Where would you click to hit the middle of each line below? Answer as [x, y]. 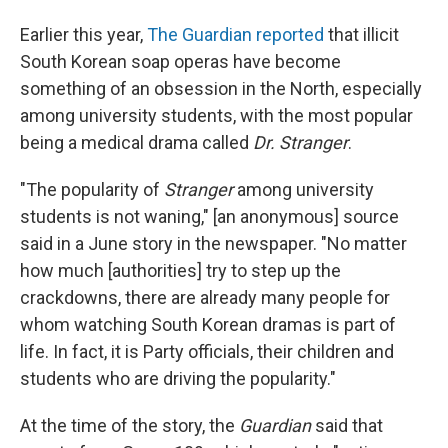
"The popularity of [92, 189]
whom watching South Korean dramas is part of [208, 324]
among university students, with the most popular [216, 115]
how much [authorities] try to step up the [180, 270]
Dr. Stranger [300, 142]
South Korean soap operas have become [180, 61]
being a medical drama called [136, 142]
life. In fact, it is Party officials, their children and [207, 351]
